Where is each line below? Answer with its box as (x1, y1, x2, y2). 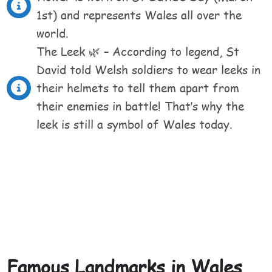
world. (36, 25, 69, 41)
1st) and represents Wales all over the (36, 7, 242, 23)
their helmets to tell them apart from (36, 80, 240, 96)
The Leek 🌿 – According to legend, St (36, 43, 240, 59)
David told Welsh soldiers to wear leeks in (36, 61, 261, 78)
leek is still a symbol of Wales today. (36, 116, 233, 132)
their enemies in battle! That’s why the (36, 98, 245, 114)
